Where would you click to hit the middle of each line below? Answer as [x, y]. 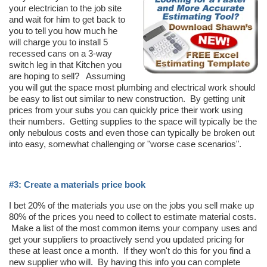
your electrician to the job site [65, 8]
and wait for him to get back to [67, 19]
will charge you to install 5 [58, 42]
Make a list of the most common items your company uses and [133, 228]
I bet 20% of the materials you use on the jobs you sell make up [131, 205]
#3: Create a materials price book [77, 184]
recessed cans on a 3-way [60, 53]
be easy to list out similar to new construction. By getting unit [127, 98]
